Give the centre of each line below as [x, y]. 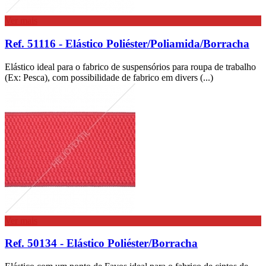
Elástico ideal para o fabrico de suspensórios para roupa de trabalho [130, 66]
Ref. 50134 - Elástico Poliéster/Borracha [101, 243]
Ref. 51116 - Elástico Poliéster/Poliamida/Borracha [127, 44]
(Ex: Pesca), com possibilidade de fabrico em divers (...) [109, 77]
